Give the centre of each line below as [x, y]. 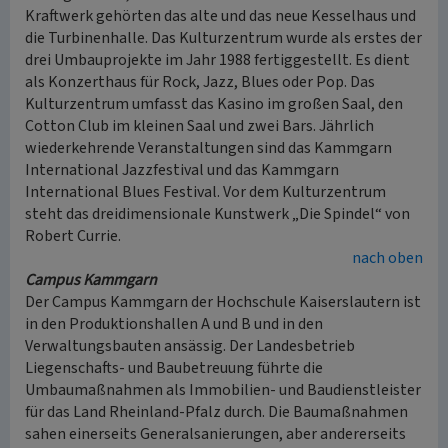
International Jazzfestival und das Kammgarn [182, 170]
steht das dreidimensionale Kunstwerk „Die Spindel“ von [217, 214]
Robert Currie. [73, 236]
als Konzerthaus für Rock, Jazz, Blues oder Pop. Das [200, 82]
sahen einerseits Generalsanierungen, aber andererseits [215, 434]
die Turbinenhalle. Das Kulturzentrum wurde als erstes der [223, 38]
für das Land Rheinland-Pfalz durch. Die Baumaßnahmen [216, 412]
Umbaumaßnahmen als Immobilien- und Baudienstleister [223, 390]
